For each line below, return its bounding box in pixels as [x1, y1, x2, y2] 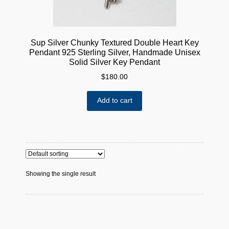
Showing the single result [25, 170, 96, 177]
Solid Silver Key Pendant [69, 58, 160, 67]
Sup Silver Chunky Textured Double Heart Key [30, 38, 199, 48]
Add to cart [97, 97, 132, 105]
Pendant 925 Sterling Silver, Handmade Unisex [29, 48, 200, 57]
